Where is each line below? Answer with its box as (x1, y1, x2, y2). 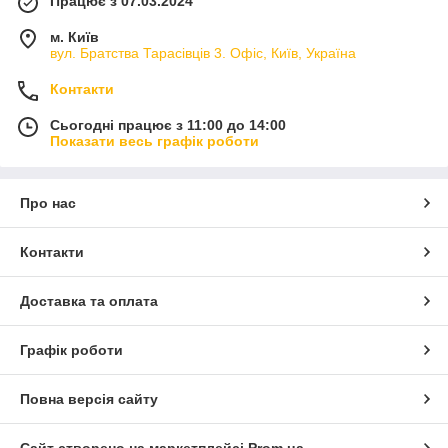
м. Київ (50, 28, 99, 45)
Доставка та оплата (20, 292, 158, 309)
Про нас (20, 194, 76, 211)
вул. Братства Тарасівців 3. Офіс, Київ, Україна (50, 44, 356, 61)
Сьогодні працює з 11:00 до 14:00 (50, 116, 286, 133)
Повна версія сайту (20, 390, 158, 407)
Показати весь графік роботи (50, 132, 259, 149)
